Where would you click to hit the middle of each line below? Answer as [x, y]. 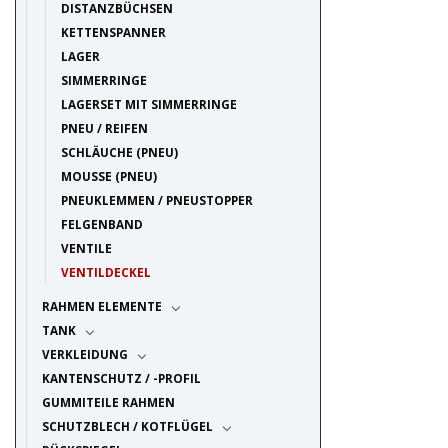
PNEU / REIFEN [104, 128]
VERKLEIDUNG [84, 354]
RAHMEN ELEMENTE [101, 306]
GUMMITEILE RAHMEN [108, 402]
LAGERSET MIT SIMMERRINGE [148, 104]
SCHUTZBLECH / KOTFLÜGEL [127, 426]
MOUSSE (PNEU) [108, 176]
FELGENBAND [101, 224]
